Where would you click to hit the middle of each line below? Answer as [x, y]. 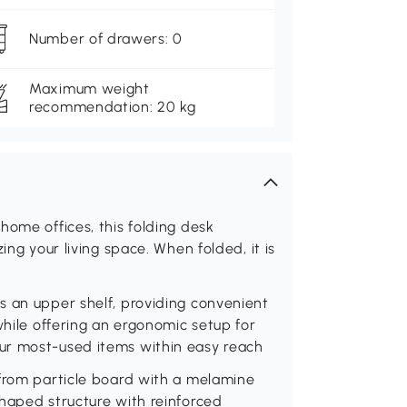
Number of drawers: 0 [106, 39]
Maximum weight [89, 89]
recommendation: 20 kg [113, 107]
